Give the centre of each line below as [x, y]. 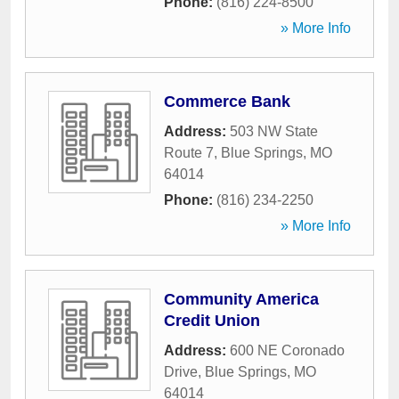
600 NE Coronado [287, 350]
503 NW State [274, 131]
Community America [241, 299]
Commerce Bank [227, 102]
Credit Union [212, 321]
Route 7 [189, 153]
